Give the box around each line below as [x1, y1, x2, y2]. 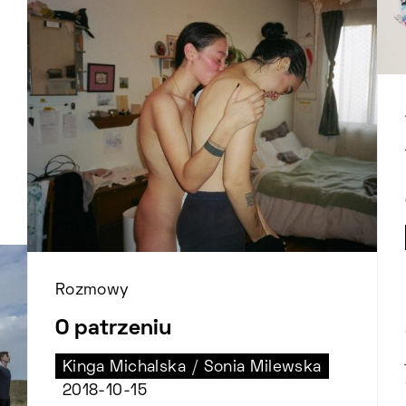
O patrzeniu [54, 319, 171, 340]
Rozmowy [54, 284, 130, 299]
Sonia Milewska [203, 361, 322, 376]
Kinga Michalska [62, 361, 187, 376]
